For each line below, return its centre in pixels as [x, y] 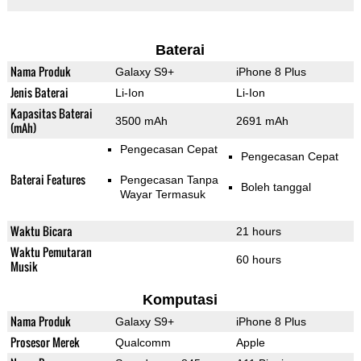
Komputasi [180, 300]
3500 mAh [141, 121]
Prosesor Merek [45, 342]
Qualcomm [143, 343]
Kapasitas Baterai [51, 114]
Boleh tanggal [276, 187]
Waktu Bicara [41, 231]
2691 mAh [262, 121]
